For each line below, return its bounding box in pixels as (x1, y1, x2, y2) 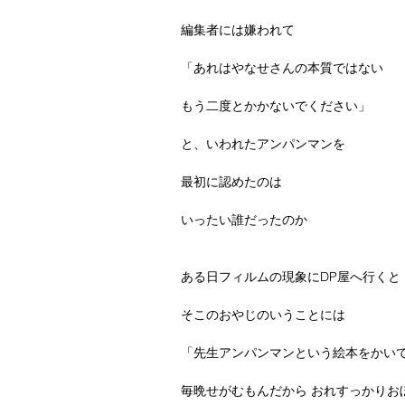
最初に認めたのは (181, 173, 282, 190)
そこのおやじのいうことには (181, 306, 345, 323)
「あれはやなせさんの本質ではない (181, 59, 383, 76)
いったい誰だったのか (181, 211, 307, 228)
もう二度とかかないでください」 (181, 97, 371, 114)
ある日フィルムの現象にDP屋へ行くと (181, 268, 400, 285)
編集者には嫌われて (181, 21, 295, 38)
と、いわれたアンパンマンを (181, 135, 345, 152)
